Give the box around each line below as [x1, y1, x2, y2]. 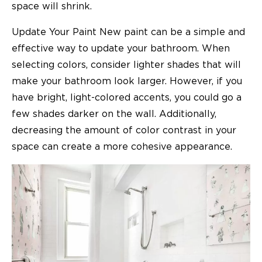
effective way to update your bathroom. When [12, 43, 230, 53]
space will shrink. [12, 1, 92, 11]
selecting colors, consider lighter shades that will [12, 60, 241, 70]
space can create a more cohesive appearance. [12, 142, 232, 151]
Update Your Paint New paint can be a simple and [12, 27, 245, 37]
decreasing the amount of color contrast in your [12, 125, 236, 135]
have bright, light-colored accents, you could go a [12, 92, 242, 102]
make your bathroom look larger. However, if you [12, 76, 242, 86]
